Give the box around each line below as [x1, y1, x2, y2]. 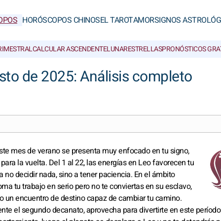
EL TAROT [100, 14, 133, 26]
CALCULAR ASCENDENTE [32, 44, 107, 54]
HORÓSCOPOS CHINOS [22, 14, 100, 26]
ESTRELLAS [127, 44, 162, 54]
